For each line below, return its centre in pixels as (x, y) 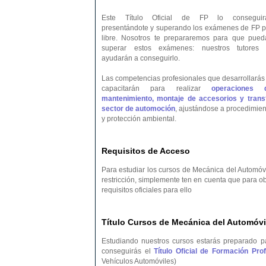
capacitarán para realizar (156, 88)
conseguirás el (128, 251)
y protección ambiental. (139, 119)
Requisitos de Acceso (146, 151)
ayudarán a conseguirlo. (141, 58)
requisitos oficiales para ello (147, 190)
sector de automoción (138, 109)
